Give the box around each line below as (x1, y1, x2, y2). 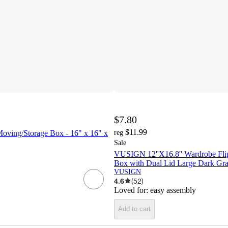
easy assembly (150, 185, 196, 194)
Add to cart (118, 205, 151, 213)
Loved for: (114, 185, 150, 194)
